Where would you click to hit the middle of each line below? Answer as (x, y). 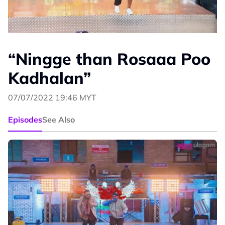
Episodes (25, 120)
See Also (59, 120)
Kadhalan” (49, 78)
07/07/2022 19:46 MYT (52, 98)
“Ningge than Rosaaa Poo (109, 59)
